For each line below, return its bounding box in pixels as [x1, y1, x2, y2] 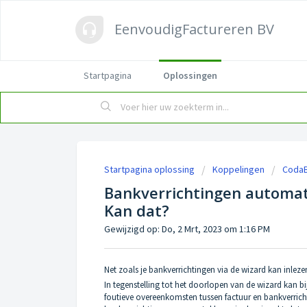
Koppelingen [212, 163, 265, 175]
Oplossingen [163, 69, 217, 82]
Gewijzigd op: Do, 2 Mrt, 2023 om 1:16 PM [104, 223, 270, 235]
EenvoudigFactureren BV [114, 20, 274, 38]
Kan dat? [104, 200, 169, 221]
